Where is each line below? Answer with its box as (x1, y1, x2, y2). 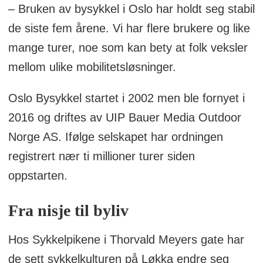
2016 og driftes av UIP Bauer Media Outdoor (8, 111, 241, 124)
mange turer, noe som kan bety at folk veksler (8, 41, 248, 55)
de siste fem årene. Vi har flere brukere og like (8, 22, 250, 35)
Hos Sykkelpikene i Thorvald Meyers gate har (8, 233, 244, 247)
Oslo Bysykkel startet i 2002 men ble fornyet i (8, 92, 245, 105)
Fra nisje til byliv (8, 201, 129, 220)
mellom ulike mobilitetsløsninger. (8, 60, 176, 74)
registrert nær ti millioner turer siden (8, 150, 195, 163)
